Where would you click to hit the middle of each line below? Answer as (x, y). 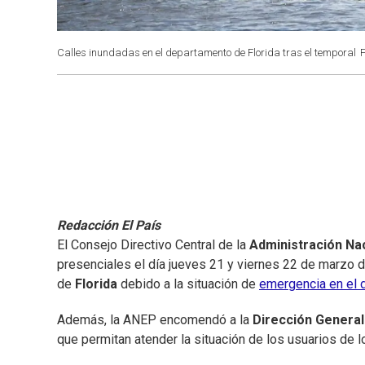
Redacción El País (109, 226)
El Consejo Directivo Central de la (153, 245)
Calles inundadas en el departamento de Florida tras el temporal (207, 53)
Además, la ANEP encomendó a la (155, 320)
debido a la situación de (188, 284)
